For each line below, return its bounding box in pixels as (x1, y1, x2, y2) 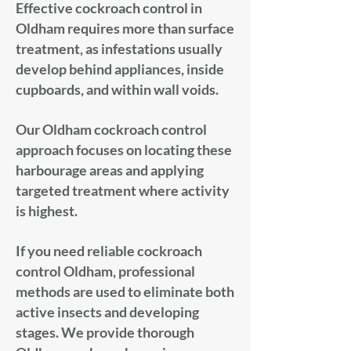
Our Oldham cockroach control (16, 121, 207, 138)
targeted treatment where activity (16, 182, 230, 199)
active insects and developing (16, 303, 199, 320)
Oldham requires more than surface (16, 20, 234, 37)
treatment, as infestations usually (16, 40, 223, 57)
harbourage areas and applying (16, 161, 204, 179)
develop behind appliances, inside (16, 60, 224, 78)
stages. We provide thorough (16, 324, 194, 341)
